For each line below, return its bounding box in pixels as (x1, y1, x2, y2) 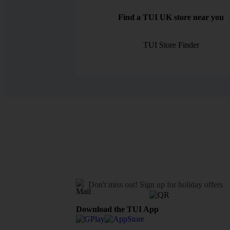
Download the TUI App (76, 205, 159, 214)
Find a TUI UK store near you (118, 13, 224, 22)
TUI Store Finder (143, 41, 199, 50)
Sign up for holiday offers (140, 180, 223, 189)
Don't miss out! (88, 180, 140, 189)
